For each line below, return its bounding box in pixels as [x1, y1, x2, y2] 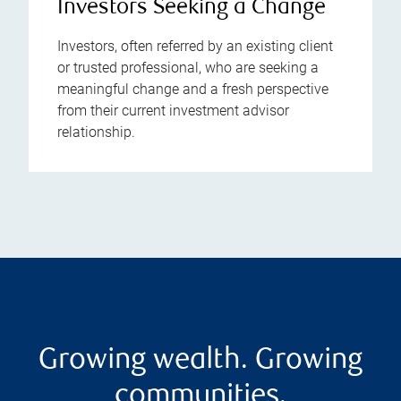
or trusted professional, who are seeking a [57, 59, 319, 77]
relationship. [57, 124, 135, 141]
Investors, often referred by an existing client [57, 38, 333, 55]
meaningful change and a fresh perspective [57, 81, 328, 98]
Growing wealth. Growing [38, 346, 363, 377]
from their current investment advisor [57, 102, 289, 120]
